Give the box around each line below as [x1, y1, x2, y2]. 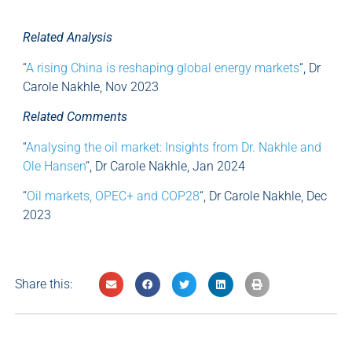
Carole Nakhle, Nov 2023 [23, 79, 159, 94]
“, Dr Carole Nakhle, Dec [200, 188, 327, 203]
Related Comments [23, 109, 127, 125]
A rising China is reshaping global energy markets [26, 60, 299, 75]
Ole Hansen [23, 158, 86, 174]
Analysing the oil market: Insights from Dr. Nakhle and [26, 139, 321, 155]
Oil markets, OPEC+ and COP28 [27, 188, 200, 203]
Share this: [15, 277, 72, 292]
